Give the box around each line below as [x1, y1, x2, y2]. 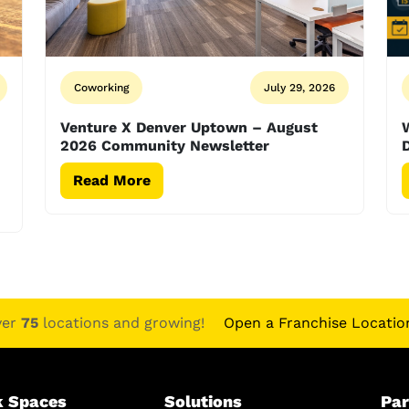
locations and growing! [37, 314, 204, 331]
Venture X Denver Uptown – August [60, 119, 319, 136]
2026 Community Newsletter [60, 137, 270, 154]
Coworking [74, 81, 130, 94]
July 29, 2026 [263, 81, 335, 94]
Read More [73, 172, 152, 189]
